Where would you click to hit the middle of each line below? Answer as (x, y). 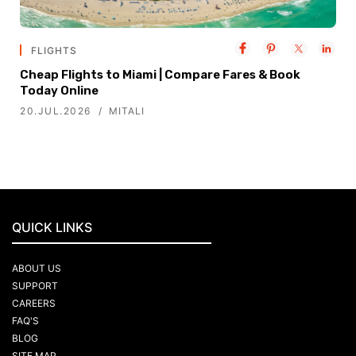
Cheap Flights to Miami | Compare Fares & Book (160, 75)
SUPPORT (35, 286)
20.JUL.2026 (56, 111)
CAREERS (34, 304)
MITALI (126, 111)
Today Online (59, 91)
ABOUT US (37, 269)
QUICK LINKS (52, 228)
